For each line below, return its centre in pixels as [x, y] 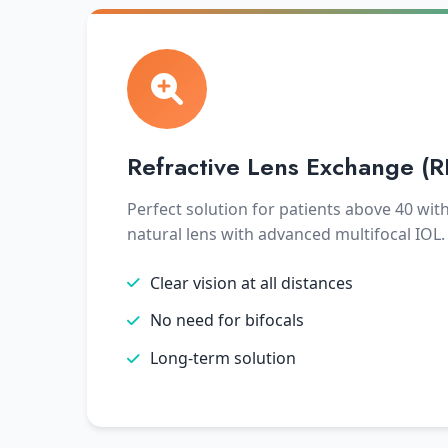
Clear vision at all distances [251, 282]
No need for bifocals [227, 320]
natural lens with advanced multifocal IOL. [286, 233]
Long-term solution [223, 358]
